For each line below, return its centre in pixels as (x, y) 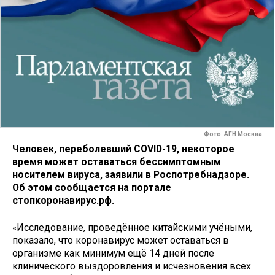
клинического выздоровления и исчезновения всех (132, 266)
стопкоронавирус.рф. (63, 200)
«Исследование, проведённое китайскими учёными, (132, 228)
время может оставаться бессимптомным (117, 161)
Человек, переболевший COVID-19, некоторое (123, 149)
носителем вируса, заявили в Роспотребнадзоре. (131, 174)
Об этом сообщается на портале (92, 187)
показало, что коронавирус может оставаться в (121, 241)
